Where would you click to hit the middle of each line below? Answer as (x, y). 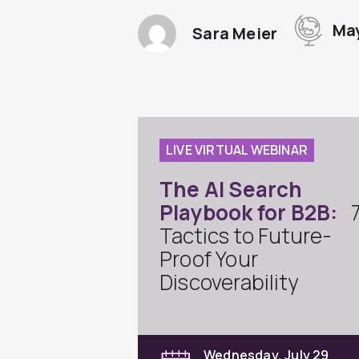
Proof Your (209, 259)
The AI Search (231, 190)
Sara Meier (235, 34)
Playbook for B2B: (249, 213)
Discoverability (229, 282)
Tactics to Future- (246, 236)
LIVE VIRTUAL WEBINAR (237, 150)
